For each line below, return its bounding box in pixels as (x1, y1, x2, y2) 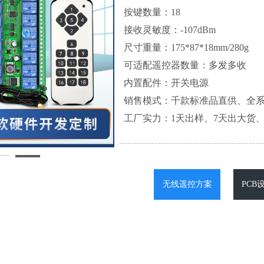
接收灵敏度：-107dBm (124, 25, 216, 35)
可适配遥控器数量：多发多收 (124, 60, 246, 70)
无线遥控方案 (162, 180, 212, 189)
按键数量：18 (124, 7, 180, 17)
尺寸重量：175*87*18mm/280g (124, 42, 249, 52)
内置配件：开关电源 (124, 78, 209, 88)
